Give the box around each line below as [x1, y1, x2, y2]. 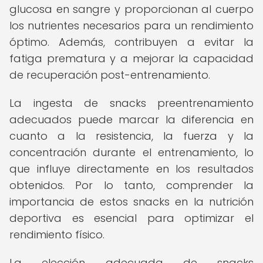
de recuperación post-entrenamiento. [9, 68, 210, 82]
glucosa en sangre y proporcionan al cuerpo [9, 2, 254, 16]
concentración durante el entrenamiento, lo [9, 145, 254, 160]
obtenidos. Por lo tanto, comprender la [9, 178, 254, 193]
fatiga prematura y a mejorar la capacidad [9, 51, 254, 66]
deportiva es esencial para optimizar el [9, 211, 254, 225]
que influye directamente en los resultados [9, 161, 254, 176]
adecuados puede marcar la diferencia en [9, 112, 254, 127]
